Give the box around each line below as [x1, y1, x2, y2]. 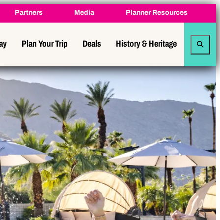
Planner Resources [126, 9, 188, 16]
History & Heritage [116, 38, 177, 49]
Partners [15, 9, 43, 16]
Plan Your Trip [22, 38, 68, 49]
